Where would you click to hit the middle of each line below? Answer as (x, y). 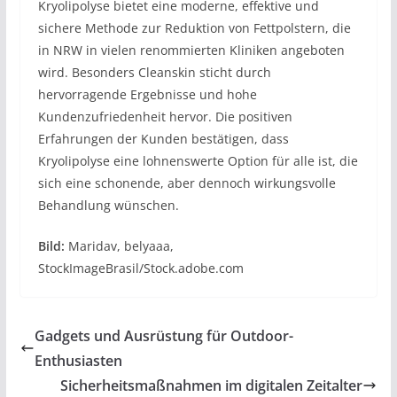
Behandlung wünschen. (108, 206)
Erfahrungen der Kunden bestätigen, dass (163, 139)
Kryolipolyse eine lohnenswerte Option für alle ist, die (198, 161)
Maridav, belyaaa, (119, 246)
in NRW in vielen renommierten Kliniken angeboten (191, 51)
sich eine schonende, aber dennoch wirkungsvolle (187, 183)
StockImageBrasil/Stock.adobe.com (140, 269)
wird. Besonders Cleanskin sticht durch (154, 73)
